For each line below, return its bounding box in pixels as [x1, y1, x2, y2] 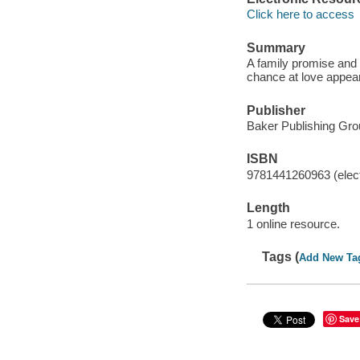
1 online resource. [246, 216, 340, 231]
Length [246, 201, 290, 215]
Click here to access [246, 7, 354, 22]
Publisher [246, 103, 305, 117]
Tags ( [262, 250, 300, 264]
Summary [246, 40, 305, 55]
